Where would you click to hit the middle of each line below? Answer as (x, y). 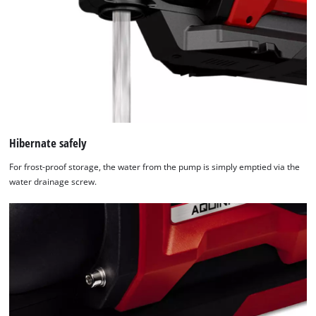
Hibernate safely (48, 143)
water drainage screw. (53, 181)
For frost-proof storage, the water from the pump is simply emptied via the (155, 166)
